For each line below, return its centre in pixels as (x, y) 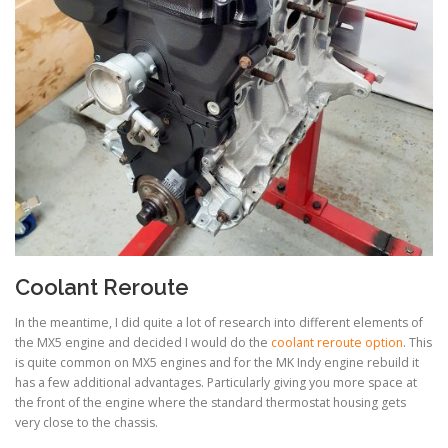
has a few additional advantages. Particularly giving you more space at (216, 383)
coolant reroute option (337, 343)
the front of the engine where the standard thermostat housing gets (210, 403)
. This (417, 343)
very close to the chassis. (86, 423)
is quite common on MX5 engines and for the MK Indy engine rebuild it (217, 363)
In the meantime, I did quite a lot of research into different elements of (219, 323)
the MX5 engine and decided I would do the (143, 343)
